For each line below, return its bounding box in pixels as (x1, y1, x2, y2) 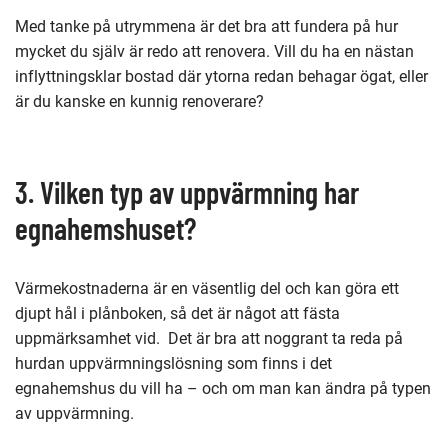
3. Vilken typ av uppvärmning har (15, 173, 359, 210)
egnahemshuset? (15, 209, 196, 246)
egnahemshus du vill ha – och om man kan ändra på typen (15, 378, 431, 398)
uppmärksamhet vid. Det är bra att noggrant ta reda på (15, 328, 403, 348)
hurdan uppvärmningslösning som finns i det (15, 353, 332, 373)
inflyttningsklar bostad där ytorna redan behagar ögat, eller (15, 66, 428, 86)
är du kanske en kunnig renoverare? (15, 91, 264, 111)
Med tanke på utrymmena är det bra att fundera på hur (15, 16, 398, 36)
